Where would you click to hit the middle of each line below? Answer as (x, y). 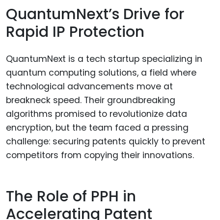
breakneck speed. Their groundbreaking (91, 100)
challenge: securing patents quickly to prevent (106, 141)
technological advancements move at (89, 86)
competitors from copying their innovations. (100, 155)
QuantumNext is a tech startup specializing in (104, 59)
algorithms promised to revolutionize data (96, 114)
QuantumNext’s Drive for (95, 14)
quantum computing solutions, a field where (101, 72)
